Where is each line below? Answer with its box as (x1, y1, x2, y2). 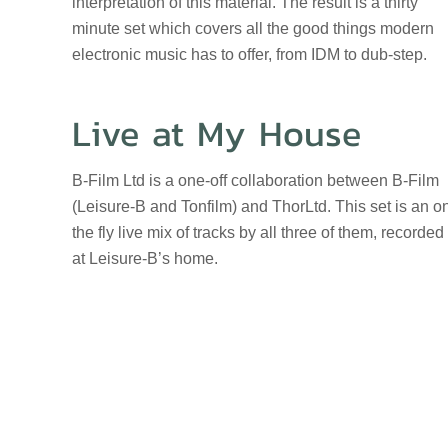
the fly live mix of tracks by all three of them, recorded (72, 224, 444, 241)
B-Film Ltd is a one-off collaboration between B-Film (72, 172, 439, 189)
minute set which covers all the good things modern (72, 20, 434, 37)
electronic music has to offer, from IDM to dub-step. (72, 46, 427, 63)
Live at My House (72, 106, 361, 160)
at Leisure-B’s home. (72, 250, 226, 267)
